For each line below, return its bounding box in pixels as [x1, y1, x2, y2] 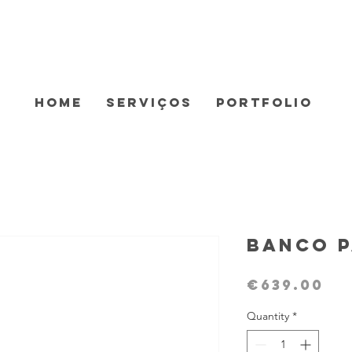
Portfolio [216, 94, 313, 110]
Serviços [106, 94, 192, 110]
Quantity [247, 309, 289, 323]
